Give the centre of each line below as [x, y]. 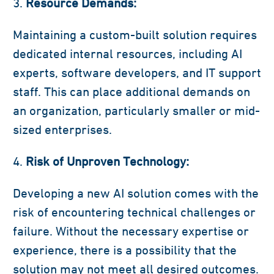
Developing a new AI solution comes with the [136, 193]
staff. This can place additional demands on [131, 92]
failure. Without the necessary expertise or [131, 231]
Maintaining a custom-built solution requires [135, 35]
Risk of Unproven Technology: [107, 161]
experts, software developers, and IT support [137, 73]
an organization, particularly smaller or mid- [136, 111]
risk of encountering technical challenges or [134, 212]
